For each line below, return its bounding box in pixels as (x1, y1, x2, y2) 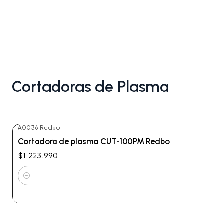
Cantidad (18, 177, 49, 186)
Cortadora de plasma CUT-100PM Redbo (18, 136, 170, 146)
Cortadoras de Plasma (12, 77, 169, 96)
